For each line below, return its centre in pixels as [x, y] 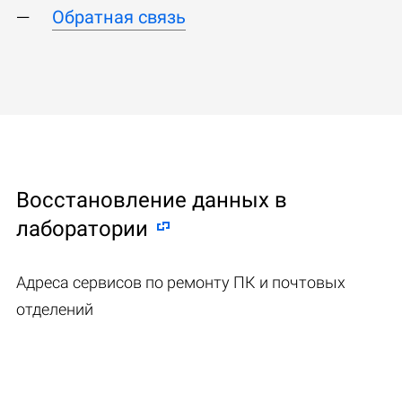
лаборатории [82, 228]
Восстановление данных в [152, 200]
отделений [55, 309]
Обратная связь [119, 17]
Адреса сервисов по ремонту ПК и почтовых [181, 282]
